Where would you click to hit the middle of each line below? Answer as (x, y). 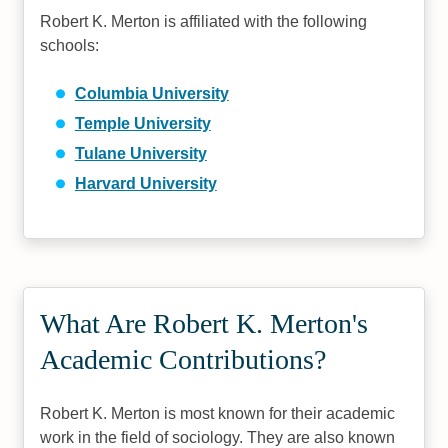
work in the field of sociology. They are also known (218, 437)
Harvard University (145, 183)
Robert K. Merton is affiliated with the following (204, 21)
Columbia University (151, 93)
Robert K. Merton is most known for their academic (218, 413)
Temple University (142, 123)
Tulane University (140, 153)
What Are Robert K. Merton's (204, 323)
